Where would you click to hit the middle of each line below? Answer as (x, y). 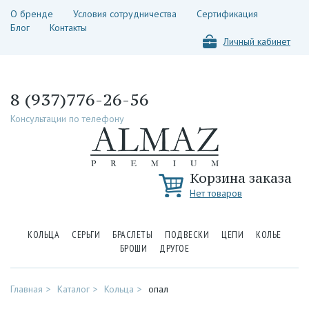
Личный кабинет (257, 41)
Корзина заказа (241, 178)
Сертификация (227, 14)
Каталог (73, 289)
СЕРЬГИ (86, 235)
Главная (27, 289)
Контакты (68, 28)
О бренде (32, 14)
